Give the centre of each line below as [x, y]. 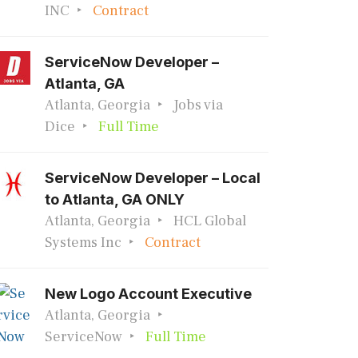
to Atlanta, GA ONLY [115, 199]
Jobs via [198, 105]
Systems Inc [83, 243]
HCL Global [210, 221]
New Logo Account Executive [148, 294]
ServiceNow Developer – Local [153, 178]
